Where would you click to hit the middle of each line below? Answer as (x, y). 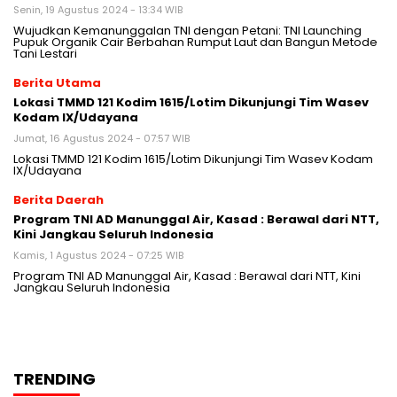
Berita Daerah (58, 200)
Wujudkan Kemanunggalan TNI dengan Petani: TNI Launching (187, 31)
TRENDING (54, 379)
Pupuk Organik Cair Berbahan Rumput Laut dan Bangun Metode (195, 43)
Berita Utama (57, 83)
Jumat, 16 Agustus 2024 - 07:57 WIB (101, 139)
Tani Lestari (45, 54)
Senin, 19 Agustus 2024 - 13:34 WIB (98, 10)
